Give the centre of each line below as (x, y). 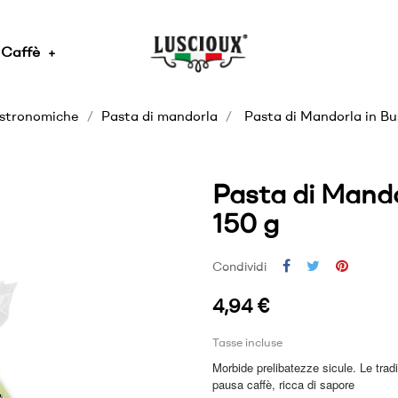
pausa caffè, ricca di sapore (283, 384)
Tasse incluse (247, 343)
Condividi (239, 267)
